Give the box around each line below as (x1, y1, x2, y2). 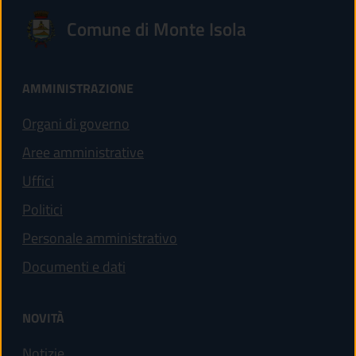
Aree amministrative (22, 141, 144, 164)
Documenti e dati (22, 256, 126, 278)
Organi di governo (22, 113, 130, 135)
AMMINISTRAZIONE (22, 79, 133, 99)
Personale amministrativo (22, 227, 177, 250)
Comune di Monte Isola (67, 15, 246, 44)
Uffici (22, 170, 54, 192)
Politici (22, 199, 63, 221)
